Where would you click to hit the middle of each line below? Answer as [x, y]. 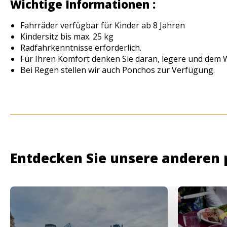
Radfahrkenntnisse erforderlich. [81, 48]
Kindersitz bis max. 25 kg [67, 37]
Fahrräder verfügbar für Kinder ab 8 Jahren [103, 26]
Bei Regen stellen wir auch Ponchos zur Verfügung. [118, 70]
